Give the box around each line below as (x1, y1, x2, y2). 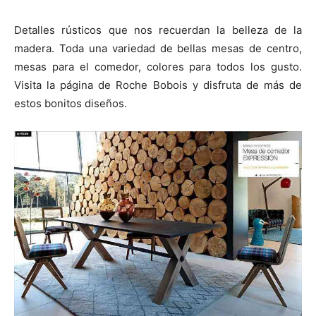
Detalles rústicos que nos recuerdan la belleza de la (14, 23, 302, 37)
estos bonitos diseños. (14, 97, 127, 111)
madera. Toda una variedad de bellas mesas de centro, (14, 42, 302, 56)
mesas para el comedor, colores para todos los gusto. (14, 60, 302, 74)
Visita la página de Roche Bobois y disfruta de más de (14, 78, 302, 92)
